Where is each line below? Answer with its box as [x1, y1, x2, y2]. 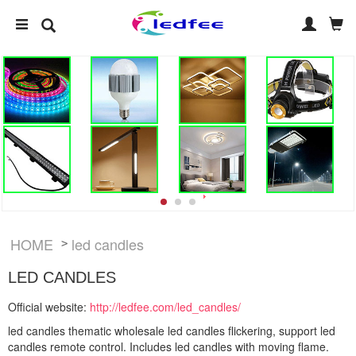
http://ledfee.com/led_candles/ [90, 298, 241, 315]
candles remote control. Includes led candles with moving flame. [8, 338, 329, 354]
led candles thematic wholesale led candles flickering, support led [8, 322, 335, 339]
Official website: [8, 298, 90, 315]
